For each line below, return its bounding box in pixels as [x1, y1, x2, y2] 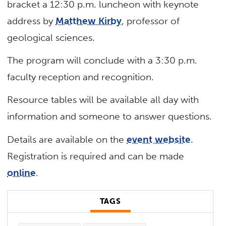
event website [127, 133, 191, 145]
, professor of [122, 15, 180, 27]
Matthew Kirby [55, 15, 122, 27]
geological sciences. [7, 31, 95, 43]
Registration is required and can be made [7, 150, 185, 162]
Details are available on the [7, 133, 127, 145]
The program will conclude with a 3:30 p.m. [7, 54, 198, 67]
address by [7, 15, 56, 27]
